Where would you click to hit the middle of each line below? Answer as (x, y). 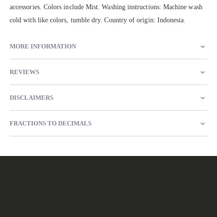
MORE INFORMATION (43, 46)
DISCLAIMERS (31, 97)
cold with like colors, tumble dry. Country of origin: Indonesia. (98, 20)
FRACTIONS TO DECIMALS (51, 123)
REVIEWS (24, 72)
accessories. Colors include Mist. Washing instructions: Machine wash (106, 7)
